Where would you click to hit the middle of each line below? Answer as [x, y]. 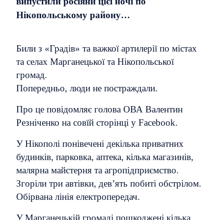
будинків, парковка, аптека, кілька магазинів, [105, 157]
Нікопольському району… [73, 15]
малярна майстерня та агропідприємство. [97, 170]
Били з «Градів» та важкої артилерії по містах [107, 48]
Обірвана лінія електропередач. [78, 197]
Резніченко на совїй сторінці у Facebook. [97, 123]
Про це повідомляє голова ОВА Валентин [99, 109]
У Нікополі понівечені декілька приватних [100, 144]
